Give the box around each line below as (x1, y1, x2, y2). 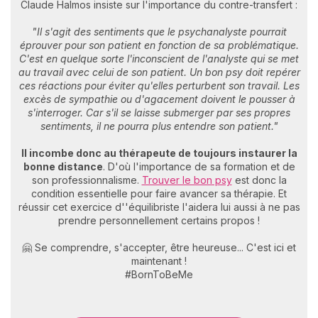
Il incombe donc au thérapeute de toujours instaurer (21, 147, 288, 160)
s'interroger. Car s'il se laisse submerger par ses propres (28, 106, 290, 119)
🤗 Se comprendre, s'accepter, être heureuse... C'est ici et (22, 241, 296, 254)
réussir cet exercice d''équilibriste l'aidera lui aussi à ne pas (18, 201, 300, 214)
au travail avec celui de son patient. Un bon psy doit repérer (18, 66, 300, 79)
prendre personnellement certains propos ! (58, 214, 260, 227)
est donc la (231, 174, 287, 187)
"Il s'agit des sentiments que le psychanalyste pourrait (31, 26, 287, 38)
